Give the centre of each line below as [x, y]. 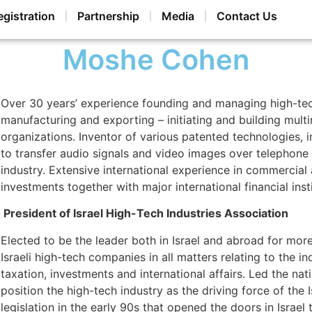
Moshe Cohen [156, 60]
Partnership [108, 16]
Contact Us [247, 16]
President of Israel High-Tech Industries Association [146, 213]
